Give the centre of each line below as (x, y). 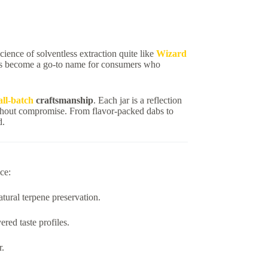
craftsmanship (63, 100)
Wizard (171, 53)
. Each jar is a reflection (137, 100)
